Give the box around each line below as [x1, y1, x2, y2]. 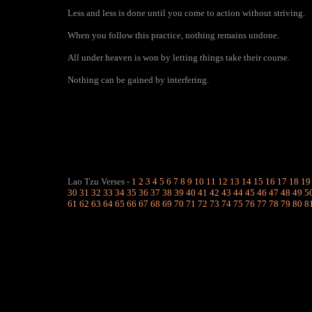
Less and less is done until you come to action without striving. [68, 8, 305, 18]
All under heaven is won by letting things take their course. [68, 52, 290, 63]
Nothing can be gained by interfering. [68, 75, 209, 85]
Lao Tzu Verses [68, 176, 125, 187]
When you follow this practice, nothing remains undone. [68, 30, 279, 40]
